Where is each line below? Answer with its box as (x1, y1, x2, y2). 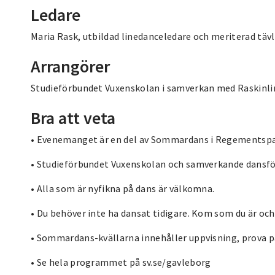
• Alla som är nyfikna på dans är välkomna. (31, 182, 215, 195)
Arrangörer (31, 55, 110, 77)
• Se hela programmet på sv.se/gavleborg (31, 255, 211, 268)
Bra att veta (31, 106, 115, 129)
